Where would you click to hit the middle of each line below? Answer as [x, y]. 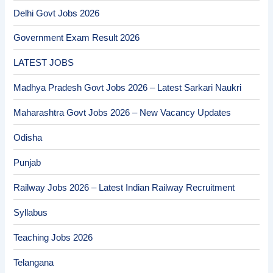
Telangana [34, 262]
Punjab [27, 163]
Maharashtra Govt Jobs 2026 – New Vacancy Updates [122, 113]
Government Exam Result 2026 [77, 38]
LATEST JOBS [44, 63]
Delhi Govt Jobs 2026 [57, 13]
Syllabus [31, 213]
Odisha [28, 138]
